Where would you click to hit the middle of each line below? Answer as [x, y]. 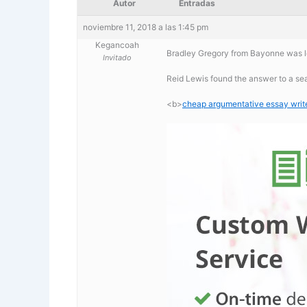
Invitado [117, 57]
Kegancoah [117, 45]
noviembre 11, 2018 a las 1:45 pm [146, 27]
